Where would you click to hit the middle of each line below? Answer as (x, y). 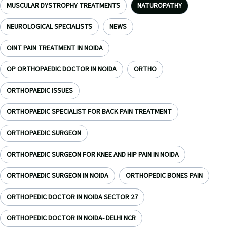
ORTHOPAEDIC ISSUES (40, 91)
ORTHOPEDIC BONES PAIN (164, 176)
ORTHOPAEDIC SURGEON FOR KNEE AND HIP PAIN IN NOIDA (93, 155)
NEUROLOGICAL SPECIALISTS (49, 27)
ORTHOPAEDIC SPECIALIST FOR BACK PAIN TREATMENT (89, 112)
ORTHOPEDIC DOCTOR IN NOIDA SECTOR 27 (72, 197)
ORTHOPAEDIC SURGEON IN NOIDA (58, 176)
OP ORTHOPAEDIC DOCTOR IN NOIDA (62, 69)
